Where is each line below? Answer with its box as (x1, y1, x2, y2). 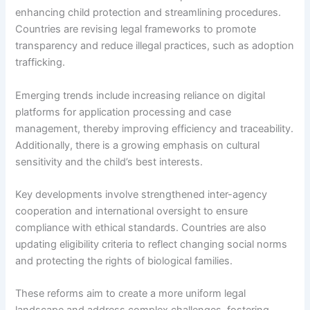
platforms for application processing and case (15, 105, 232, 118)
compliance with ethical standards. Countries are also (15, 221, 267, 234)
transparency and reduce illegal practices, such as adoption (15, 39, 295, 53)
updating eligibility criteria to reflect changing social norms (15, 237, 288, 250)
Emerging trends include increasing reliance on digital (15, 89, 266, 102)
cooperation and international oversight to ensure (15, 204, 248, 217)
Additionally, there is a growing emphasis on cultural (15, 138, 260, 152)
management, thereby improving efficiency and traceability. (15, 122, 294, 135)
